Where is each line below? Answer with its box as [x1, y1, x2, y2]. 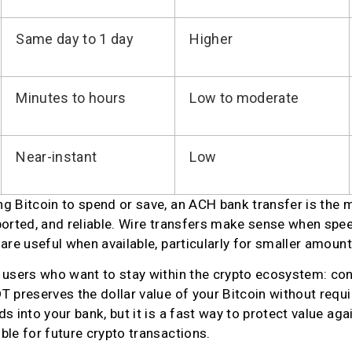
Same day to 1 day [16, 30, 134, 47]
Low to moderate [189, 89, 299, 106]
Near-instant [16, 148, 97, 165]
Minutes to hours [16, 89, 126, 106]
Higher [189, 30, 233, 47]
